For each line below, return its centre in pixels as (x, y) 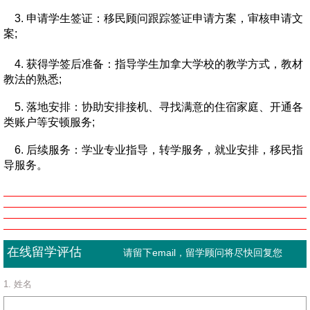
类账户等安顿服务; (49, 122)
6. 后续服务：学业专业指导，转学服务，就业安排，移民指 (153, 150)
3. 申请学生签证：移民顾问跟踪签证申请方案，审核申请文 (153, 18)
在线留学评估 (65, 252)
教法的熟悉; (33, 79)
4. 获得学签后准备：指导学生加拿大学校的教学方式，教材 (153, 64)
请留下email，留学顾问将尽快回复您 (203, 253)
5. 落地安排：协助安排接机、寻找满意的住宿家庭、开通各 (153, 107)
